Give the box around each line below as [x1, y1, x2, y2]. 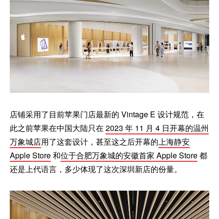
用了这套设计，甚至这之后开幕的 [41, 135, 158, 147]
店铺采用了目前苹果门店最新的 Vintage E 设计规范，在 [10, 108, 204, 120]
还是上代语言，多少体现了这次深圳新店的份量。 [10, 163, 182, 175]
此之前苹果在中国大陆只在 [10, 122, 106, 133]
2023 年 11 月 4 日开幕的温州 [106, 122, 209, 133]
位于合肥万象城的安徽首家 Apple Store [61, 149, 197, 161]
